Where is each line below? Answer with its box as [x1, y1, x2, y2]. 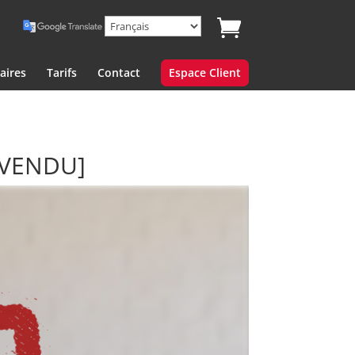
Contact [97, 65, 140, 80]
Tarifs [46, 65, 77, 80]
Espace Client [168, 65, 241, 80]
